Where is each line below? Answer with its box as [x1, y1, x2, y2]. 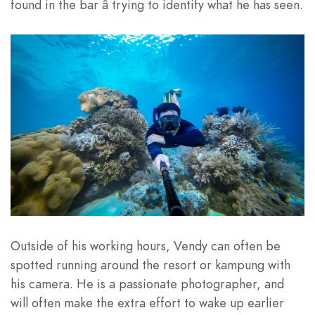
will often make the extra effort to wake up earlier [11, 293, 284, 311]
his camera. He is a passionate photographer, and [11, 274, 284, 292]
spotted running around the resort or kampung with [11, 255, 290, 274]
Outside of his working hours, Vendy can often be [11, 236, 281, 255]
